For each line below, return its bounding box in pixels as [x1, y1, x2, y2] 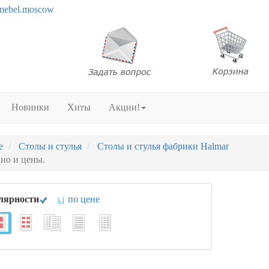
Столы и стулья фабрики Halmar [97, 141, 229, 151]
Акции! [109, 102, 140, 112]
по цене [65, 194, 100, 204]
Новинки [11, 102, 49, 112]
